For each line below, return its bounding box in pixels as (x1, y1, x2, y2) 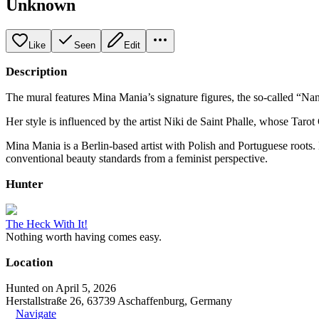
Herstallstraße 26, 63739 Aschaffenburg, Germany (6, 294, 232, 307)
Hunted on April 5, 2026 (6, 281, 116, 294)
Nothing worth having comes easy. (6, 230, 162, 243)
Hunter (6, 177, 43, 191)
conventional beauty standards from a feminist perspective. (6, 152, 268, 164)
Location (6, 255, 53, 269)
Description (6, 64, 67, 78)
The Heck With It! (6, 217, 88, 230)
